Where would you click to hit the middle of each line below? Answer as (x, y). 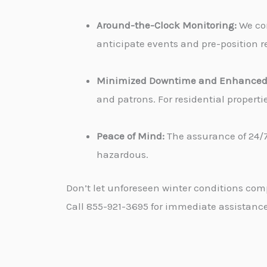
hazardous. (122, 154)
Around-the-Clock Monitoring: (167, 25)
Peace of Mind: (131, 136)
